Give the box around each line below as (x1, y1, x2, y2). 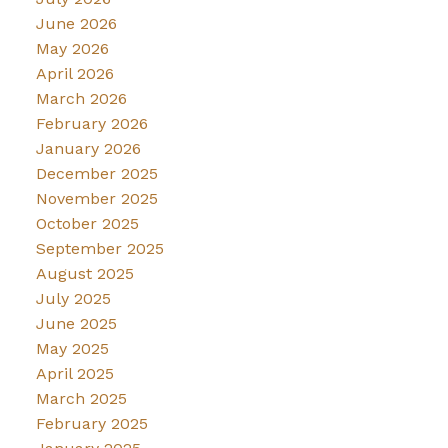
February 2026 (35, 114, 148, 134)
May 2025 (35, 339, 109, 359)
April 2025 (35, 364, 114, 384)
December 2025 (35, 164, 158, 184)
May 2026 (35, 39, 109, 59)
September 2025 (35, 239, 164, 259)
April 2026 (35, 64, 114, 84)
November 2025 (35, 189, 158, 209)
